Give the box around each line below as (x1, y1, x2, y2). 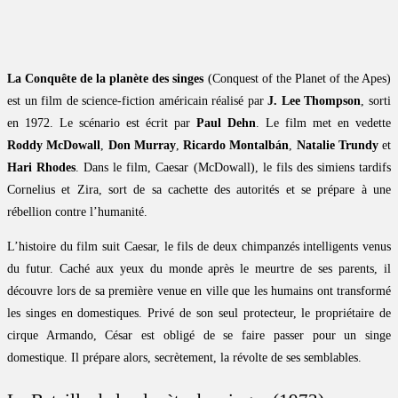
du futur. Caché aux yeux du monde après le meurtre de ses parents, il (7, 262, 391, 276)
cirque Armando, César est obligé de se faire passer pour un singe (7, 329, 391, 343)
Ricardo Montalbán (183, 139, 290, 153)
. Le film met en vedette (256, 116, 391, 131)
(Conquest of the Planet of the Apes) (203, 72, 392, 86)
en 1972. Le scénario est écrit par (7, 116, 196, 131)
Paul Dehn (196, 116, 256, 131)
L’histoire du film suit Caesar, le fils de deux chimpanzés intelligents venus (7, 240, 391, 254)
